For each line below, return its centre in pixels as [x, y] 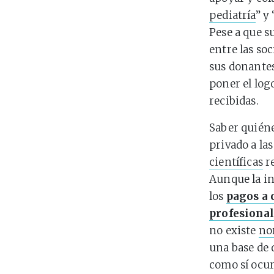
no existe [234, 231]
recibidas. [234, 101]
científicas [236, 162]
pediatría [232, 15]
